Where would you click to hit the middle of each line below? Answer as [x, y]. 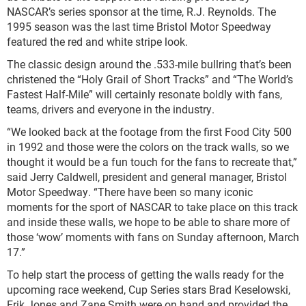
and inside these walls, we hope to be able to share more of [149, 222]
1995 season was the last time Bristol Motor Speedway [139, 26]
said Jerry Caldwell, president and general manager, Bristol [147, 177]
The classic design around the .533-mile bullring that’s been [149, 64]
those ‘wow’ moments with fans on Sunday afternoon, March [153, 237]
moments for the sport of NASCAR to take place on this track [152, 207]
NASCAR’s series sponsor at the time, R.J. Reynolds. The [141, 11]
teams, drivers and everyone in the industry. [111, 109]
